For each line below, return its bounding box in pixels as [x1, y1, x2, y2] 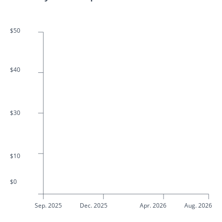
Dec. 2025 [80, 201, 108, 210]
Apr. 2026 [139, 201, 166, 210]
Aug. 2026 [184, 201, 212, 210]
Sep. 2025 [35, 201, 62, 210]
